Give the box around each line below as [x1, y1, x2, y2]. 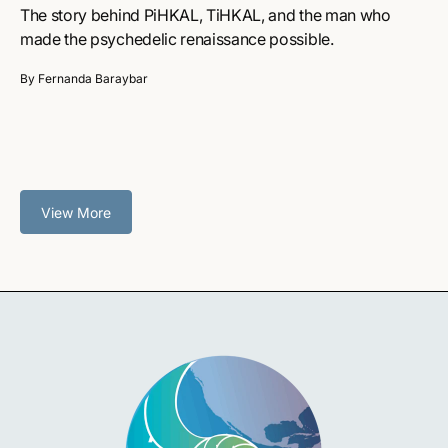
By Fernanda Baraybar [20, 71, 148, 87]
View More [41, 203, 111, 221]
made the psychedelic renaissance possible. [20, 29, 334, 50]
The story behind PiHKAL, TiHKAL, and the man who [20, 5, 391, 26]
